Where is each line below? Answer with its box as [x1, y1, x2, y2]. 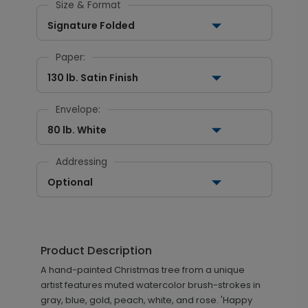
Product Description [40, 243, 152, 258]
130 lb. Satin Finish [47, 71, 138, 85]
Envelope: [55, 103, 100, 116]
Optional [47, 175, 93, 189]
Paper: [55, 51, 85, 64]
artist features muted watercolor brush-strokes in [40, 278, 261, 291]
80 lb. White [47, 123, 107, 137]
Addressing [55, 155, 107, 168]
